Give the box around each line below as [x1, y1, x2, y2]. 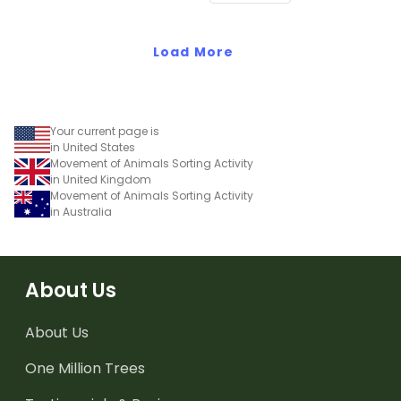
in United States [50, 139, 135, 155]
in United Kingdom [50, 171, 151, 187]
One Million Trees [25, 357, 145, 379]
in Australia [50, 203, 112, 219]
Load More [153, 42, 234, 61]
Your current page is [50, 123, 159, 139]
